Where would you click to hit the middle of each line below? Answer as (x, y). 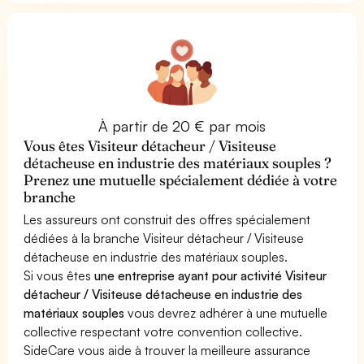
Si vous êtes (59, 275)
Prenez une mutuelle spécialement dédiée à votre (181, 180)
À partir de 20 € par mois (182, 126)
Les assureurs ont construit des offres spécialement (167, 219)
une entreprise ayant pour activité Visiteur (211, 275)
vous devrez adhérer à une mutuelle (226, 312)
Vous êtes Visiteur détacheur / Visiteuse (150, 145)
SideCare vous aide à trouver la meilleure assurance (167, 350)
